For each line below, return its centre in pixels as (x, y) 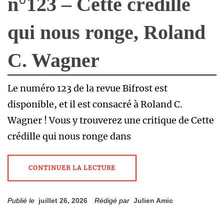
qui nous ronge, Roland (106, 32)
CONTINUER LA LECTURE (72, 168)
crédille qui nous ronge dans (69, 136)
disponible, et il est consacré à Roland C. (95, 104)
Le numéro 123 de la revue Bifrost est (87, 88)
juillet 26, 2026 (63, 200)
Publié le (23, 200)
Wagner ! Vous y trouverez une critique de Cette (111, 120)
